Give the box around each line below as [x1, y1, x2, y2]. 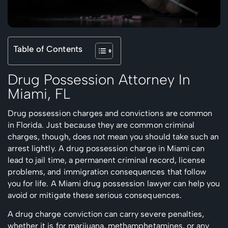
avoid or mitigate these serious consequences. [8, 190, 182, 200]
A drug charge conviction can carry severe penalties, [8, 209, 205, 219]
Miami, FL [8, 84, 70, 102]
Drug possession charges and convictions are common [8, 108, 213, 118]
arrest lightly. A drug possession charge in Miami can [8, 143, 205, 153]
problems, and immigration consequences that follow [8, 166, 207, 177]
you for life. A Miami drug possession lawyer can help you [8, 178, 220, 188]
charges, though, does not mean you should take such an [8, 131, 219, 141]
